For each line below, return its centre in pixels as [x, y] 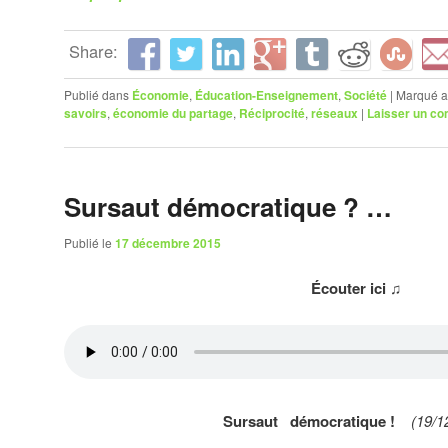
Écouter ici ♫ [356, 288]
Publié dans [96, 95]
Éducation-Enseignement [266, 95]
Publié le [89, 242]
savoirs [85, 113]
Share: [93, 51]
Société [365, 95]
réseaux [334, 113]
